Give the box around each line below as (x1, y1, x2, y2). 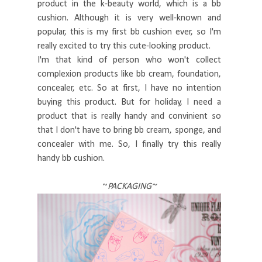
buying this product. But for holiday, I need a (37, 97, 221, 107)
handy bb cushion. (37, 153, 105, 163)
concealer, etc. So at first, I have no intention (37, 83, 221, 93)
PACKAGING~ (107, 181, 156, 191)
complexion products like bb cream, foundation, (37, 69, 221, 79)
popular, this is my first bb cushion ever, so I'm (37, 27, 221, 37)
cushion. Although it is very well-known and (37, 13, 221, 23)
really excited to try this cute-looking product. (37, 41, 211, 51)
